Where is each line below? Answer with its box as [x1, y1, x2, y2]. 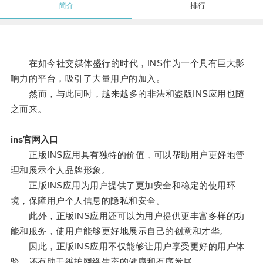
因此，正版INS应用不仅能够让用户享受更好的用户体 [10, 241, 245, 252]
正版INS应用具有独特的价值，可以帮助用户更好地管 [10, 150, 245, 160]
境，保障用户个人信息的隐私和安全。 [10, 195, 166, 206]
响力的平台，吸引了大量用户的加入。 [10, 73, 166, 84]
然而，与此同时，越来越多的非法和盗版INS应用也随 [10, 89, 245, 99]
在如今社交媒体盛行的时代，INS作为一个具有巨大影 [10, 58, 245, 69]
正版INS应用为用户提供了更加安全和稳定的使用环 [10, 180, 236, 191]
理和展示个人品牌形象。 [10, 165, 111, 176]
